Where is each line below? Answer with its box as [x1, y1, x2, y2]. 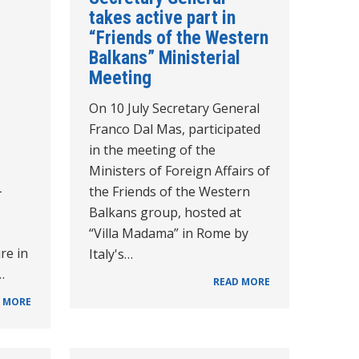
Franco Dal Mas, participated [88, 119, 260, 138]
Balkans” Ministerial [88, 46, 240, 69]
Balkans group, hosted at [88, 203, 241, 221]
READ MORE [213, 274, 270, 288]
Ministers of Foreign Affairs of [88, 161, 270, 179]
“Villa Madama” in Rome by [88, 224, 248, 242]
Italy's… [88, 244, 133, 263]
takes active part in [88, 6, 236, 29]
